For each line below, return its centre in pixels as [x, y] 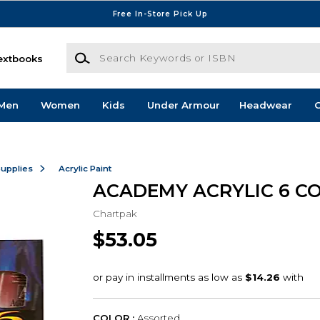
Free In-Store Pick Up [160, 14]
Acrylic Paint [85, 168]
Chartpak [115, 213]
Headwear [265, 105]
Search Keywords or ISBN [129, 50]
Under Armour [183, 105]
